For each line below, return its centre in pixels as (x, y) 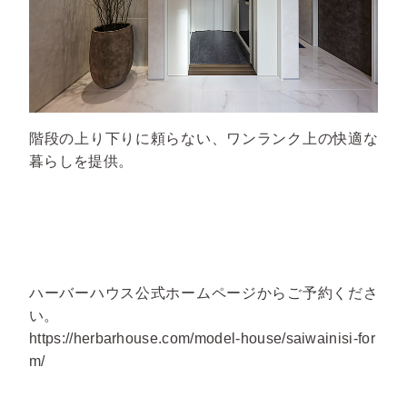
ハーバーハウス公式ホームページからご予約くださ (203, 293)
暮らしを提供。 (81, 161)
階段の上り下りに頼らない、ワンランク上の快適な (203, 139)
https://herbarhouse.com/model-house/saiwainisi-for (203, 338)
